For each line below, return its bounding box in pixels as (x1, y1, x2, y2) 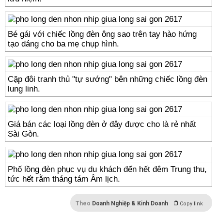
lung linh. (8, 84, 40, 93)
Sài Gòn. (8, 129, 39, 139)
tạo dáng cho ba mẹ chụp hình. (8, 39, 119, 48)
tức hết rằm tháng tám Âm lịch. (8, 174, 120, 184)
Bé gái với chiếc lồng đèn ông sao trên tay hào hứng (8, 30, 197, 39)
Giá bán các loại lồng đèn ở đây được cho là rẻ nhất (8, 120, 196, 129)
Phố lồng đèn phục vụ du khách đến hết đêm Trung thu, (8, 165, 207, 174)
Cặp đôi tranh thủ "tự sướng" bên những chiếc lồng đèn (8, 75, 207, 84)
